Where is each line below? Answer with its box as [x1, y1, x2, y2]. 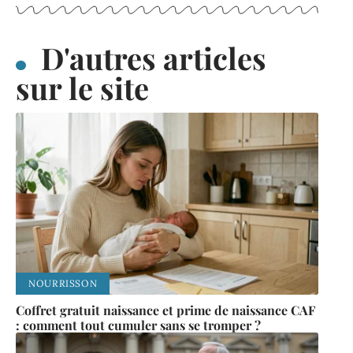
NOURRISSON [28, 277, 98, 289]
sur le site [16, 68, 149, 109]
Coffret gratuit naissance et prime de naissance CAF [16, 301, 315, 318]
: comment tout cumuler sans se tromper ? [16, 316, 261, 333]
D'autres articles [40, 38, 266, 79]
